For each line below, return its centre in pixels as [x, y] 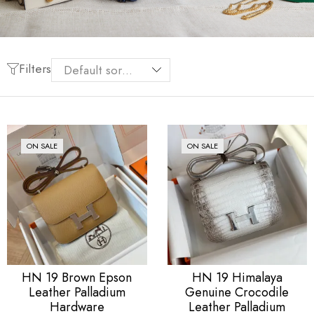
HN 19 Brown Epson [77, 277]
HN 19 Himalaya [237, 277]
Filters [35, 68]
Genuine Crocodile [237, 292]
